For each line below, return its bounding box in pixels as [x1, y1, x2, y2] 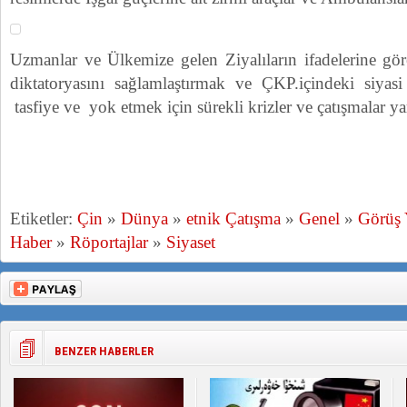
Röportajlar [70, 233, 148, 252]
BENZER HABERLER [55, 344, 154, 358]
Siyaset [166, 233, 215, 252]
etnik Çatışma [186, 209, 281, 228]
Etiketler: [10, 209, 77, 228]
